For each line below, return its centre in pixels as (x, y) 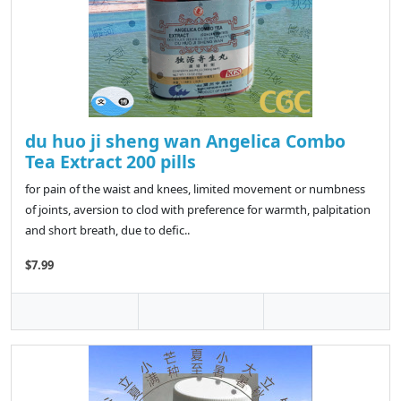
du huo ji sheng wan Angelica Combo (185, 141)
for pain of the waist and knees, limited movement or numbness (195, 189)
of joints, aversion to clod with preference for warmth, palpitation (198, 210)
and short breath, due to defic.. (107, 230)
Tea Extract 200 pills (111, 162)
